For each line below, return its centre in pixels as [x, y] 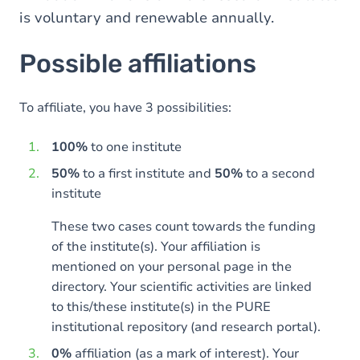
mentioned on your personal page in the [172, 267]
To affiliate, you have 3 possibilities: [125, 108]
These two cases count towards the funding [184, 227]
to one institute [135, 147]
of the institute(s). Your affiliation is [156, 247]
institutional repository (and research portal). [186, 327]
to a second [279, 174]
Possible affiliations [138, 63]
